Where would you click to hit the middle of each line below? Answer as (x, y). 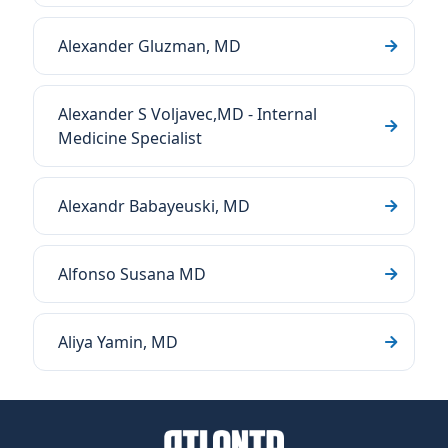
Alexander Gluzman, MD (149, 46)
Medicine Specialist (130, 138)
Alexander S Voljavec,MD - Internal (187, 114)
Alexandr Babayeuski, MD (154, 206)
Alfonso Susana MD (132, 274)
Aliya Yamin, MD (118, 342)
